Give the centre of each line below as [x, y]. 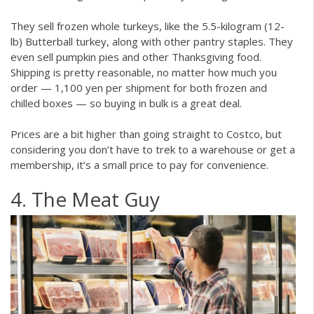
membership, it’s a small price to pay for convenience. [139, 165]
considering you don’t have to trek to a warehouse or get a [153, 150]
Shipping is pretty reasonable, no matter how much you [144, 72]
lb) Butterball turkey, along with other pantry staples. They [152, 41]
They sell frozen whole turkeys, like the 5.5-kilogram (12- [148, 26]
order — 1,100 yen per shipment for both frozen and [139, 87]
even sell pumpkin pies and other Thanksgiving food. [136, 56]
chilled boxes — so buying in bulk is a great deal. [126, 103]
